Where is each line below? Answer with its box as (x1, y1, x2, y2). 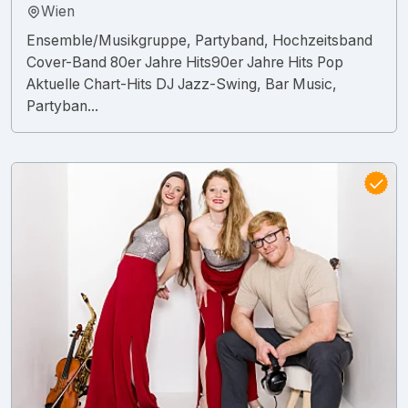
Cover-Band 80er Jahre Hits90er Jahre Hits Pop (26, 53, 343, 71)
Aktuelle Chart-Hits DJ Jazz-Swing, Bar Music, (26, 75, 337, 93)
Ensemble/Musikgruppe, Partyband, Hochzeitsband (26, 31, 372, 49)
